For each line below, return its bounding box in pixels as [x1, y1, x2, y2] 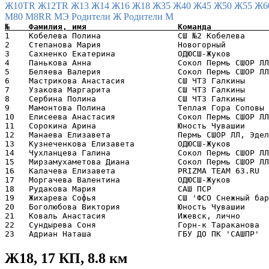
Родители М [124, 11, 174, 22]
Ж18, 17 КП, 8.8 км [5, 250, 127, 266]
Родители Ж [71, 11, 124, 22]
